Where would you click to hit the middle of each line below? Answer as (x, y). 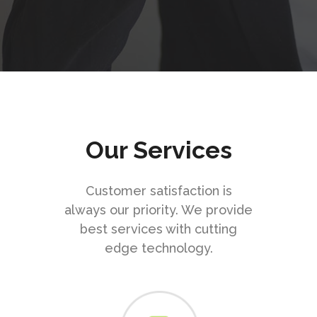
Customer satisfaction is (158, 191)
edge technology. (158, 248)
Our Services (158, 150)
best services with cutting (158, 229)
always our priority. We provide (158, 210)
